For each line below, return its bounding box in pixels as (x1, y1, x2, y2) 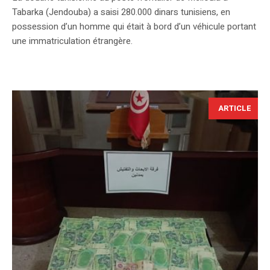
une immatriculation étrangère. (12, 34, 133, 48)
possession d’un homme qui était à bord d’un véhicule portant (12, 20, 256, 34)
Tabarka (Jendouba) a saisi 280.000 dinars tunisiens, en (12, 5, 230, 19)
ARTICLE (218, 102, 251, 115)
